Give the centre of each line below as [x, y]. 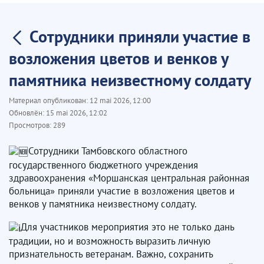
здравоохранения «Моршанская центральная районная [129, 178]
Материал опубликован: [49, 100]
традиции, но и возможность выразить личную [110, 241]
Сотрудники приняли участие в [140, 36]
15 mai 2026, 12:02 [77, 113]
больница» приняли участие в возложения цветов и [122, 191]
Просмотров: [31, 125]
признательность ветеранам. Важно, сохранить [111, 254]
